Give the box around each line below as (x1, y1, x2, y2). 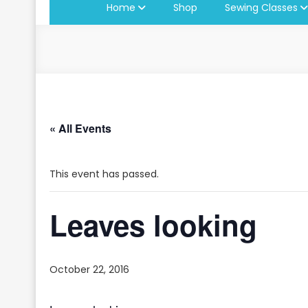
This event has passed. (49, 166, 159, 181)
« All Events (49, 120, 111, 136)
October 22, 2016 (49, 262, 129, 276)
